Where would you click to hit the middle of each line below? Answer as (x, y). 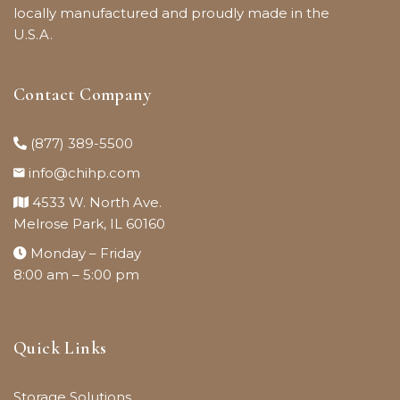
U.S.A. (33, 34)
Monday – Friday (86, 253)
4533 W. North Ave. (97, 202)
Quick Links (60, 348)
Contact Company (83, 94)
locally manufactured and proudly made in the (171, 12)
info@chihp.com (84, 172)
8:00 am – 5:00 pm (76, 274)
